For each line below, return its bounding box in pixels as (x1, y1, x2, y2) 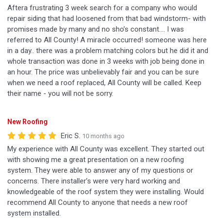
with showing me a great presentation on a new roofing (7, 155, 184, 164)
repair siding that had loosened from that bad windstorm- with (7, 14, 206, 23)
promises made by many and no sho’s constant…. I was (7, 25, 184, 34)
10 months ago (82, 132, 125, 140)
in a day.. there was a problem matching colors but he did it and (7, 46, 208, 55)
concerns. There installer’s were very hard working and (7, 177, 180, 185)
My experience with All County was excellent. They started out (7, 145, 204, 153)
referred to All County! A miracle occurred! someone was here (7, 36, 207, 44)
